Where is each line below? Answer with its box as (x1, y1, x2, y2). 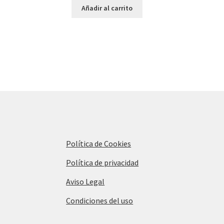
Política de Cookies (66, 138, 131, 148)
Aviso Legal (66, 176, 105, 186)
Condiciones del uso (66, 195, 133, 205)
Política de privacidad (66, 157, 139, 167)
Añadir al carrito (81, 3, 133, 13)
